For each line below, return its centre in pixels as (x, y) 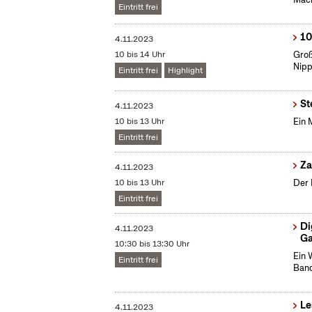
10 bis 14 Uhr (140, 55)
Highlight (186, 71)
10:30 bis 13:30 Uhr (153, 244)
